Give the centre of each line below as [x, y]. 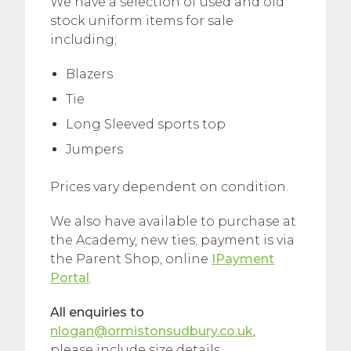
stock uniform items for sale [142, 20]
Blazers [89, 74]
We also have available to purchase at [173, 221]
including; [83, 39]
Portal [70, 277]
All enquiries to [97, 312]
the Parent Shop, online [131, 259]
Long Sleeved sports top [146, 124]
